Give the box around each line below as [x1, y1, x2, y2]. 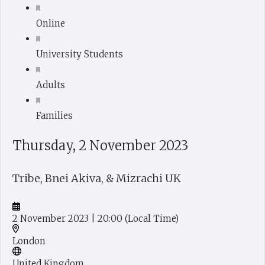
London [12, 235, 46, 247]
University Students [36, 48, 123, 60]
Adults [36, 79, 65, 91]
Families [36, 109, 73, 121]
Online [36, 17, 65, 29]
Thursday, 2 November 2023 [12, 137, 188, 154]
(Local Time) [125, 212, 179, 224]
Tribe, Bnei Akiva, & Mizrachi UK [12, 171, 181, 185]
